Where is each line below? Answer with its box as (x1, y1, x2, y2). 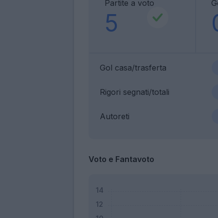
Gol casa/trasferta (100, 62, 166, 73)
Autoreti (100, 111, 129, 121)
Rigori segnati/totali (100, 87, 169, 97)
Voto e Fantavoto (89, 154, 154, 164)
